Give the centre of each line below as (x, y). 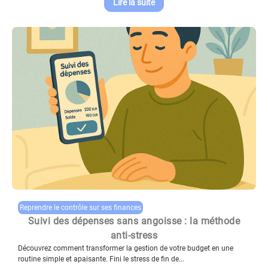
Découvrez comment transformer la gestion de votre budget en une (126, 248)
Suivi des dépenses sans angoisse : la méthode (134, 221)
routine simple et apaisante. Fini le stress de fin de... (101, 259)
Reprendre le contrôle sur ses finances (80, 207)
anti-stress (134, 235)
